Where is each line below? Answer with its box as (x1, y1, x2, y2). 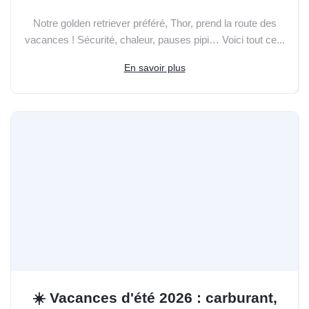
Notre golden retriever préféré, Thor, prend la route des (32, 17, 277, 29)
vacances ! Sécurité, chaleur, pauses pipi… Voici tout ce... (24, 33, 285, 46)
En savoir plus (123, 61, 186, 73)
